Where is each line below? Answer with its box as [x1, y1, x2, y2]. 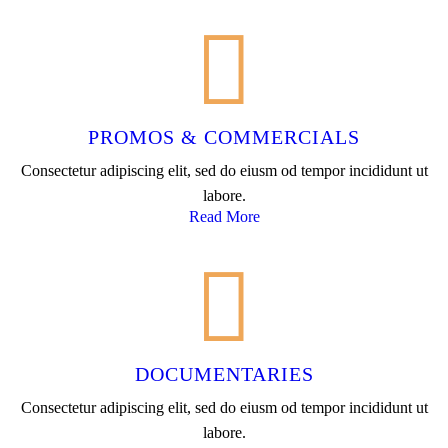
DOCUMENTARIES [134, 362, 314, 385]
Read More [188, 207, 260, 225]
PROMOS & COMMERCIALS [88, 125, 360, 148]
